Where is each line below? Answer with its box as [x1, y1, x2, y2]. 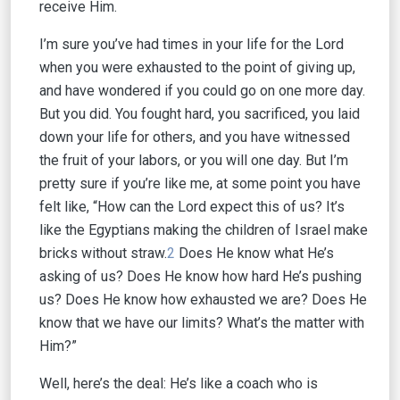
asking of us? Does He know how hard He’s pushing [39, 268, 362, 285]
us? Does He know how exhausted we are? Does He [39, 291, 367, 308]
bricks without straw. [39, 245, 167, 262]
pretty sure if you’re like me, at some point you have [39, 175, 361, 192]
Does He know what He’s [175, 245, 334, 262]
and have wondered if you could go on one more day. [39, 82, 365, 99]
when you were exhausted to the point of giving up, [39, 59, 355, 76]
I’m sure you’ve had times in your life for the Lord [39, 36, 344, 53]
